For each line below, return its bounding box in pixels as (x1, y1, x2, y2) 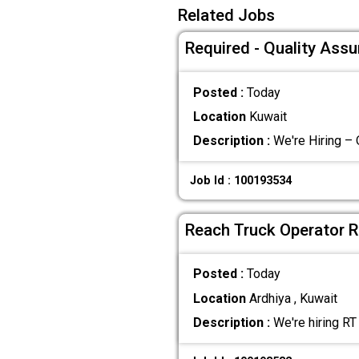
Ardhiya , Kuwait (245, 290, 337, 306)
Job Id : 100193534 (190, 173, 292, 188)
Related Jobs (178, 6, 275, 26)
